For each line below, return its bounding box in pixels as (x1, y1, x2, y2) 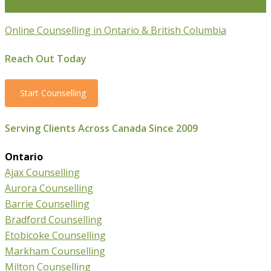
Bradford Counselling (5, 212, 102, 226)
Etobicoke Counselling (5, 228, 106, 242)
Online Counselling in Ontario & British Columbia (5, 23, 226, 37)
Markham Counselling (5, 244, 105, 258)
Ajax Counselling (5, 165, 80, 179)
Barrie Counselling (5, 197, 90, 211)
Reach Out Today (5, 52, 87, 66)
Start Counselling (20, 87, 86, 99)
